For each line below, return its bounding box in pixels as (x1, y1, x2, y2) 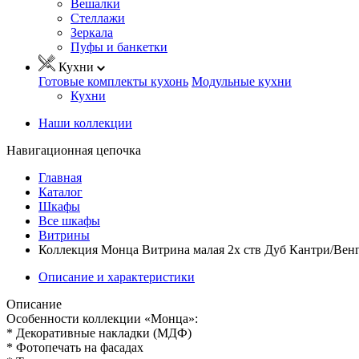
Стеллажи (71, 10, 125, 25)
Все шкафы (38, 213, 100, 228)
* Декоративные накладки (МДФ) (6, 325, 192, 340)
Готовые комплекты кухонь (38, 74, 188, 88)
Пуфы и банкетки (71, 39, 167, 54)
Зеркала (71, 25, 113, 39)
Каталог (38, 184, 83, 199)
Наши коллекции (38, 115, 132, 130)
